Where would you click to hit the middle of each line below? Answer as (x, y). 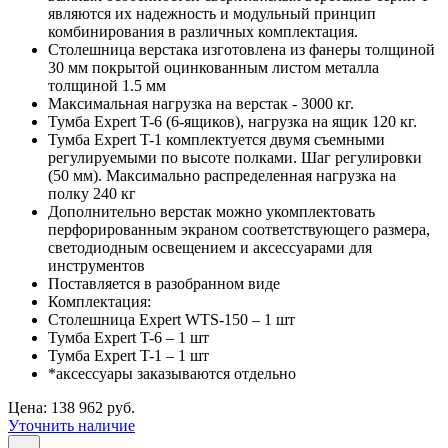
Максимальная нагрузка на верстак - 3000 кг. (201, 103)
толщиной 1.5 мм (107, 85)
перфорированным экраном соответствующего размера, (239, 229)
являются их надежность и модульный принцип (212, 13)
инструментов (96, 265)
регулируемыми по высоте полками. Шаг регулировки (235, 157)
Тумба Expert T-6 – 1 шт (128, 337)
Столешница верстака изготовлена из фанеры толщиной (241, 49)
